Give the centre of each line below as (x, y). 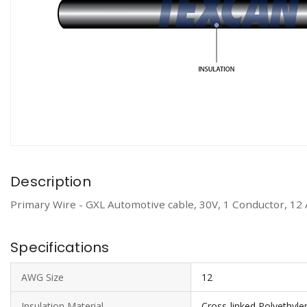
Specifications (60, 247)
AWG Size (42, 277)
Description (51, 182)
